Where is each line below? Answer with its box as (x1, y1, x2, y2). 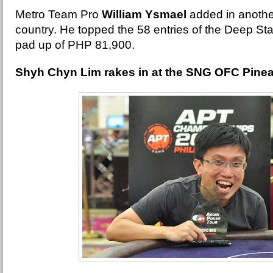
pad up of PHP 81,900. (15, 38, 138, 51)
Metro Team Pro (15, 8, 102, 21)
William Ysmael (102, 8, 186, 21)
